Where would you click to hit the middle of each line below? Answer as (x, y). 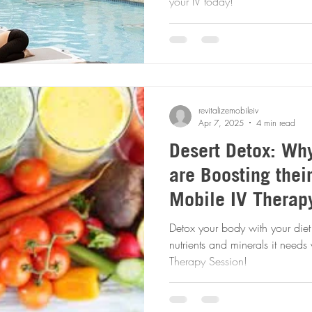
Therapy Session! (208, 261)
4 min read (276, 123)
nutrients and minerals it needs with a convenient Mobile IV (240, 244)
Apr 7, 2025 (221, 123)
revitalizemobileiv (228, 110)
